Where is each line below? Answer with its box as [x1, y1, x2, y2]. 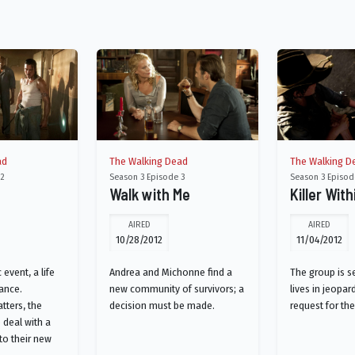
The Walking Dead [109, 155, 188, 168]
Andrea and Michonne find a [109, 265, 232, 279]
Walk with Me [109, 185, 190, 204]
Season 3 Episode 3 [109, 171, 185, 182]
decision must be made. [109, 299, 215, 312]
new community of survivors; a [109, 282, 244, 296]
